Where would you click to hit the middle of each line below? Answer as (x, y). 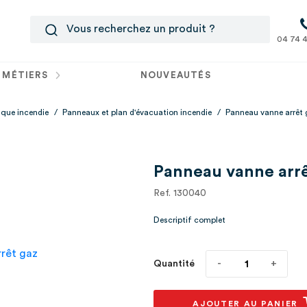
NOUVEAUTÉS (175, 75)
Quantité (174, 264)
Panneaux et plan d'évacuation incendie (137, 112)
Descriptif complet (189, 220)
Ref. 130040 (180, 193)
